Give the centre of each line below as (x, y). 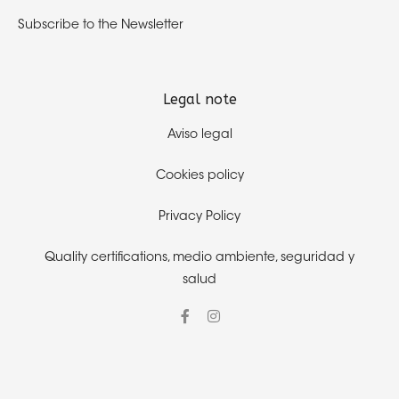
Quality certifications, (109, 259)
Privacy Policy (199, 218)
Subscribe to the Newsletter (101, 26)
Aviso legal (199, 136)
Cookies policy (199, 177)
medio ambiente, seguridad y (264, 259)
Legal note (199, 100)
